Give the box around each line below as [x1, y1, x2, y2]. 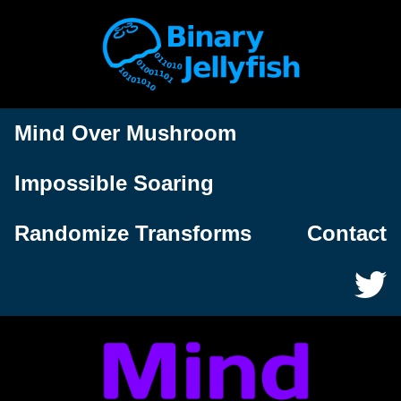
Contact [307, 221, 387, 246]
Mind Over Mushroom [14, 121, 236, 146]
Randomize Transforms [14, 221, 252, 246]
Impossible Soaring [14, 171, 214, 196]
